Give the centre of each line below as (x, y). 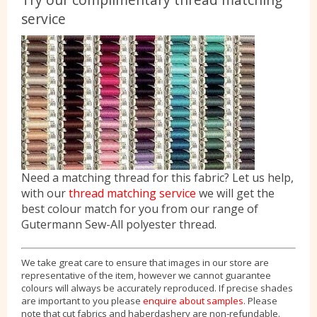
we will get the (235, 193)
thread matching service (132, 193)
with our (45, 193)
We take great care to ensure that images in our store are (145, 263)
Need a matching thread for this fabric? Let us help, (157, 178)
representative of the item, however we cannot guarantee (146, 275)
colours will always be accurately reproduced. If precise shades (157, 288)
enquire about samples (193, 301)
